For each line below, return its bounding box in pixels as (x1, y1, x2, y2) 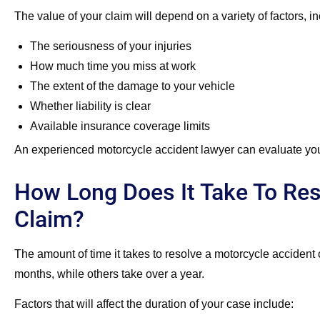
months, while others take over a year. (14, 267, 207, 280)
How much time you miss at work (30, 59, 196, 72)
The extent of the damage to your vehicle (30, 79, 235, 92)
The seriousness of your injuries (30, 39, 191, 52)
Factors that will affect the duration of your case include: (14, 298, 294, 311)
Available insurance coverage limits (30, 119, 210, 132)
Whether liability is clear (30, 99, 151, 112)
